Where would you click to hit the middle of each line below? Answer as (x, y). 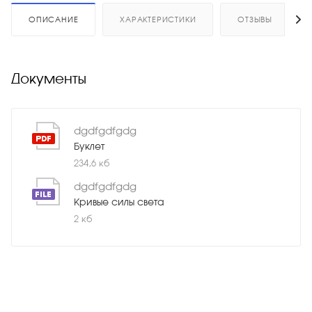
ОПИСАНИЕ (54, 19)
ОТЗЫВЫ (255, 19)
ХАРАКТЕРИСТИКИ (158, 19)
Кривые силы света (119, 202)
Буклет (89, 146)
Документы (49, 78)
